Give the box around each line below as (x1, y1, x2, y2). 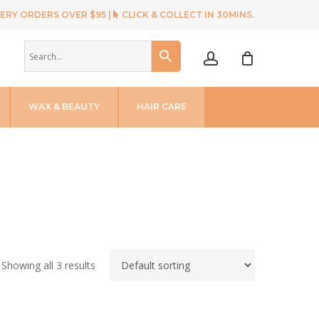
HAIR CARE (137, 101, 187, 113)
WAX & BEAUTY (28, 101, 100, 113)
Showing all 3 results (1, 258, 95, 272)
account (217, 27, 271, 46)
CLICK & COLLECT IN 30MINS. (120, 9, 254, 20)
